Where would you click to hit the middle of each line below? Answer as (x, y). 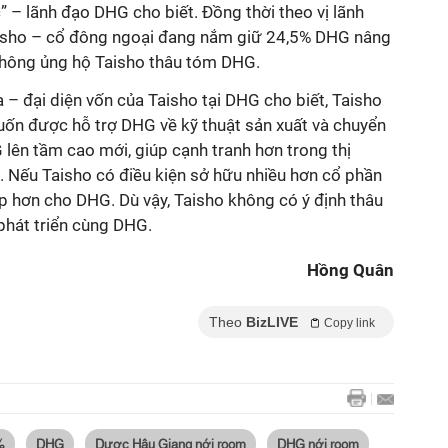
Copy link (349, 323)
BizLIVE (272, 322)
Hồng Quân (350, 270)
